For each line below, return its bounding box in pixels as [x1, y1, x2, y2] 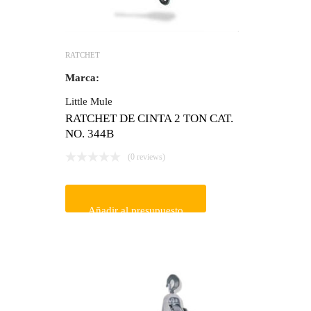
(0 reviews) [128, 152, 165, 162]
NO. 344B [65, 127, 114, 141]
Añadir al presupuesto [88, 205, 183, 217]
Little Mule [65, 96, 112, 108]
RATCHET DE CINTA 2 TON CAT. [65, 112, 233, 126]
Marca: [65, 72, 99, 84]
